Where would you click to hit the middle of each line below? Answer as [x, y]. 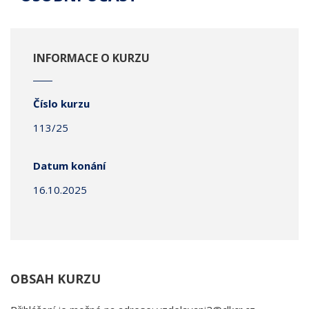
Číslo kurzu [61, 103]
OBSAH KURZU [56, 279]
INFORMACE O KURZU [91, 58]
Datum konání [69, 166]
